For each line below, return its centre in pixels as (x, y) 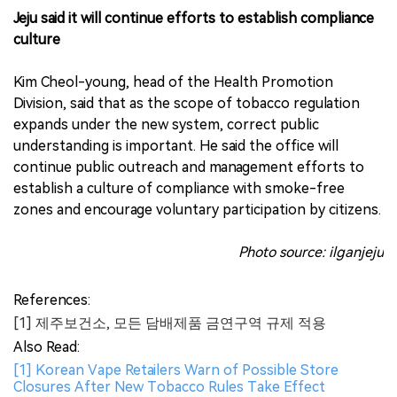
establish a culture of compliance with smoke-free (179, 189)
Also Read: (47, 347)
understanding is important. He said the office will (176, 146)
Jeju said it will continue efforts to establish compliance (194, 19)
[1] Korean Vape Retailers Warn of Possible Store (176, 370)
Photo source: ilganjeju (311, 253)
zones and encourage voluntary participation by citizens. (197, 210)
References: (52, 300)
